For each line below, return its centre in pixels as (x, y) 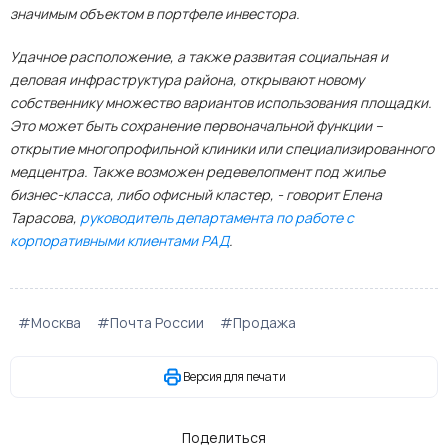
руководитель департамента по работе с (217, 217)
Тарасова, (45, 217)
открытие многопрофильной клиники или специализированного (222, 148)
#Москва (49, 322)
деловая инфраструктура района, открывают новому (187, 79)
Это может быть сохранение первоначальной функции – (196, 125)
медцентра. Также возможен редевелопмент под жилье (197, 171)
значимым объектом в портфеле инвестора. (155, 13)
